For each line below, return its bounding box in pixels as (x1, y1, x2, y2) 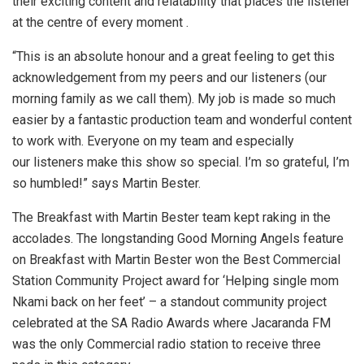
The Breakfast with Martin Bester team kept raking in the (12, 210, 331, 226)
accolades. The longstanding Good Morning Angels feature (12, 231, 344, 247)
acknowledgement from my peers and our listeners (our (12, 70, 327, 86)
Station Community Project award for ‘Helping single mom (12, 273, 339, 289)
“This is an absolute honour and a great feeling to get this (12, 49, 335, 65)
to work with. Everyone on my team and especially (12, 133, 294, 149)
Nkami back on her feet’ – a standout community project (12, 294, 327, 310)
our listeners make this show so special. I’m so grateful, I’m (12, 154, 349, 171)
